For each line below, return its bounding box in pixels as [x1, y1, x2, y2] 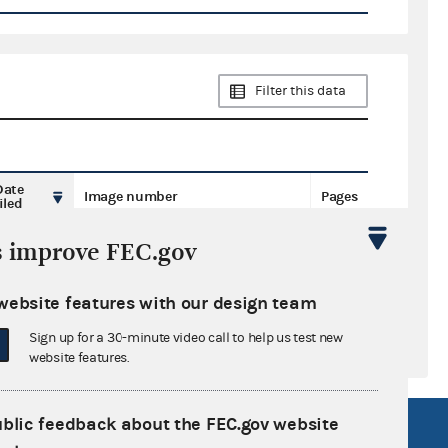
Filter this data [255, 83, 346, 100]
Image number [84, 188, 178, 206]
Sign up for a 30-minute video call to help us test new [29, 330, 343, 346]
